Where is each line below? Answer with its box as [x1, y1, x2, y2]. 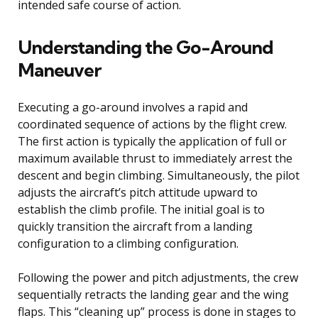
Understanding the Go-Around [18, 35, 273, 60]
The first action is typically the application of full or [18, 133, 287, 150]
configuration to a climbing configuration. [18, 236, 238, 252]
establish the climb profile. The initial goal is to [18, 202, 265, 218]
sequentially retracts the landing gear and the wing [18, 287, 289, 303]
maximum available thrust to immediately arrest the [18, 150, 292, 167]
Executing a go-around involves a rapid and [18, 99, 248, 116]
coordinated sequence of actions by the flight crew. [18, 116, 287, 133]
